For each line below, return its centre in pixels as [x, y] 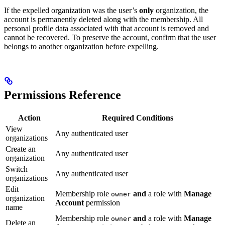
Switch [17, 169]
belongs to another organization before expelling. [81, 47]
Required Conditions [137, 118]
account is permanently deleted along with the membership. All [103, 20]
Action [29, 118]
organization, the [181, 11]
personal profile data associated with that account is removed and [106, 29]
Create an [21, 149]
